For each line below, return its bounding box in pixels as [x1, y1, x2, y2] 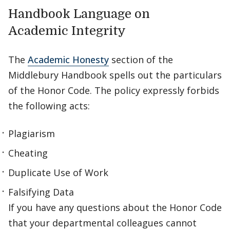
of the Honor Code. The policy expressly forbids [8, 84, 219, 97]
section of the [109, 53, 173, 66]
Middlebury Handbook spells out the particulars [8, 69, 222, 81]
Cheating [8, 147, 48, 159]
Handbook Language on [8, 7, 150, 21]
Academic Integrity [8, 24, 126, 38]
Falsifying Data [8, 186, 74, 198]
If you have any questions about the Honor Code [8, 201, 222, 214]
